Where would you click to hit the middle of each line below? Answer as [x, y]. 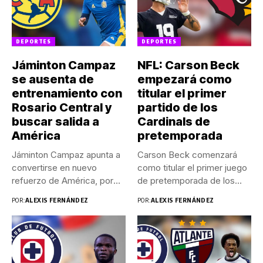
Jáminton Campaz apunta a [66, 154]
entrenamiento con [67, 93]
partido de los [178, 107]
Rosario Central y [62, 107]
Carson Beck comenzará [187, 154]
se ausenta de [53, 79]
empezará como [185, 79]
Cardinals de [174, 121]
